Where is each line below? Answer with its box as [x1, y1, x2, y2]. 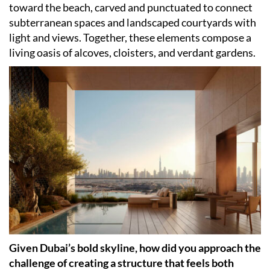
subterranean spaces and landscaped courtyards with [9, 16, 256, 30]
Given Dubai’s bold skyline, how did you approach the [9, 241, 261, 255]
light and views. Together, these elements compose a [9, 31, 251, 45]
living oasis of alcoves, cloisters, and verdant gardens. [9, 46, 256, 60]
